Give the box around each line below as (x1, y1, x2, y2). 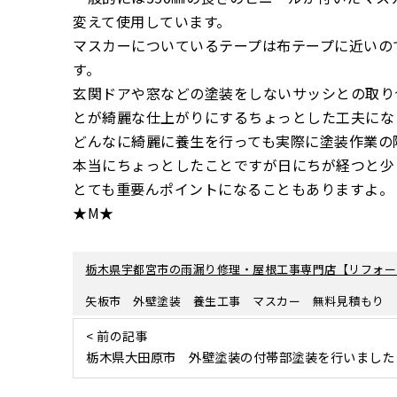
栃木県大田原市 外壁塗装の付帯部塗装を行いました (86, 347, 395, 367)
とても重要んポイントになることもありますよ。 (73, 178, 393, 200)
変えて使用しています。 (73, 11, 231, 33)
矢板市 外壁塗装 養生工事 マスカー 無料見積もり (85, 292, 385, 310)
